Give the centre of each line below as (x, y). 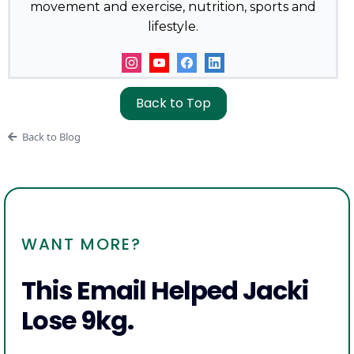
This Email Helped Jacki (165, 291)
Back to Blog (51, 137)
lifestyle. (173, 27)
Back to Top (173, 104)
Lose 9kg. (77, 321)
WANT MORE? (81, 245)
